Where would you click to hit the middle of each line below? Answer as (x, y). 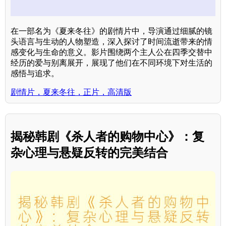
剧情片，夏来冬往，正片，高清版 (71, 92)
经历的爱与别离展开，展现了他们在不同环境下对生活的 (111, 63)
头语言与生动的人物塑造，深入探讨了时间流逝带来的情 (111, 41)
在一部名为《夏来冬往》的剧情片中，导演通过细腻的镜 (111, 31)
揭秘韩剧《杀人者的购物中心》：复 (107, 137)
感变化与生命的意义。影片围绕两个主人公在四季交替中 (111, 52)
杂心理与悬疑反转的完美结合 (89, 153)
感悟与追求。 (35, 73)
